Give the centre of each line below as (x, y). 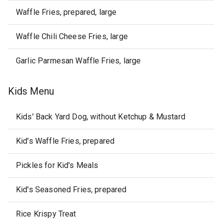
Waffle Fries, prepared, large (66, 12)
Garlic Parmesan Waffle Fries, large (79, 61)
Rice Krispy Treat (46, 214)
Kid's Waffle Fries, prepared (65, 141)
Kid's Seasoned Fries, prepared (71, 190)
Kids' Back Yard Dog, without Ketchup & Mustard (101, 117)
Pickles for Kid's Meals (57, 165)
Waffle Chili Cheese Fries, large (72, 36)
